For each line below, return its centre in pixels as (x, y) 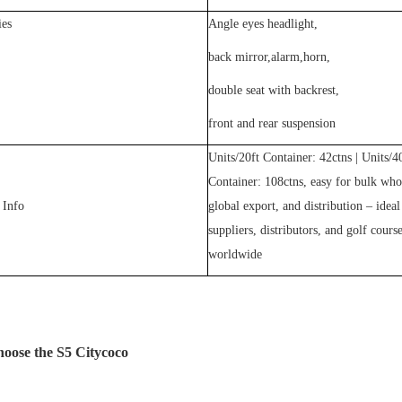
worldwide (235, 255)
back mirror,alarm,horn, (269, 57)
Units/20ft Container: (263, 158)
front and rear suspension (271, 124)
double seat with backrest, (273, 91)
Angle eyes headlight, (262, 24)
